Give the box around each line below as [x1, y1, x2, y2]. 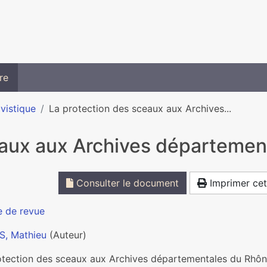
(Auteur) [46, 229, 86, 241]
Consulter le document [73, 177, 179, 189]
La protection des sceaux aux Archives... [49, 103, 231, 114]
